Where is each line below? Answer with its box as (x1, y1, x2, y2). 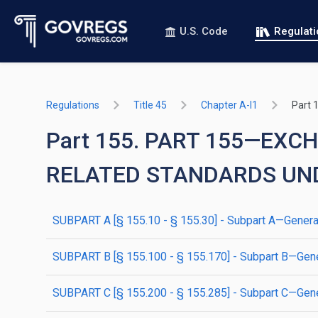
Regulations (46, 99, 99, 111)
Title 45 (133, 99, 167, 111)
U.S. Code (180, 25, 228, 38)
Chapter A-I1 (201, 99, 258, 111)
